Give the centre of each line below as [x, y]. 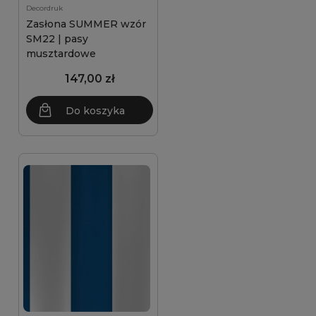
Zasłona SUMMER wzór [86, 24]
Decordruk [44, 8]
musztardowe [61, 54]
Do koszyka [95, 111]
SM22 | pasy [57, 39]
